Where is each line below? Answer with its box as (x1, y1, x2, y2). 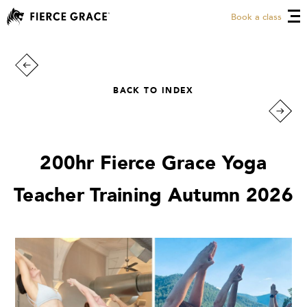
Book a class (231, 11, 282, 23)
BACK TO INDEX (113, 85, 194, 96)
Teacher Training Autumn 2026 (14, 182, 293, 208)
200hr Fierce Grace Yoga (40, 150, 267, 176)
